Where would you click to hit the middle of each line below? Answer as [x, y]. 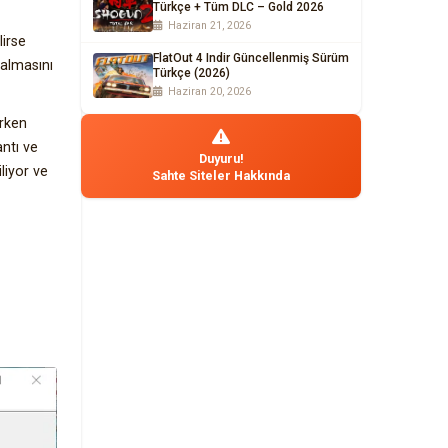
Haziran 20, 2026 [208, 91]
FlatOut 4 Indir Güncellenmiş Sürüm [251, 58]
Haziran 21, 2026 [208, 25]
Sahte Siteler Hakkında [221, 175]
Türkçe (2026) [191, 73]
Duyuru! [221, 158]
